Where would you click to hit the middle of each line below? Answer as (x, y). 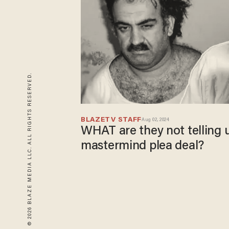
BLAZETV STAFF (111, 120)
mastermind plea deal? (142, 146)
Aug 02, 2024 (156, 120)
